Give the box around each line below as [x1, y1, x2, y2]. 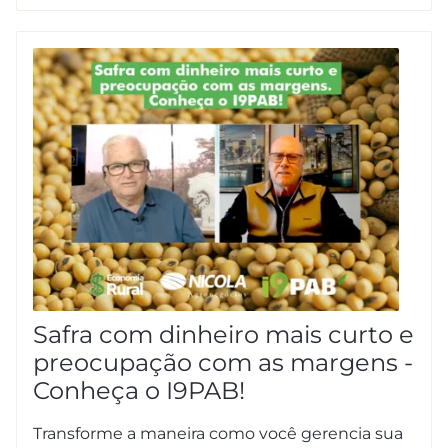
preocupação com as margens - [33, 347, 413, 377]
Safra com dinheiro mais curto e [33, 319, 414, 349]
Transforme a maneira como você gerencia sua [33, 423, 403, 443]
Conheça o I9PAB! [33, 375, 245, 405]
